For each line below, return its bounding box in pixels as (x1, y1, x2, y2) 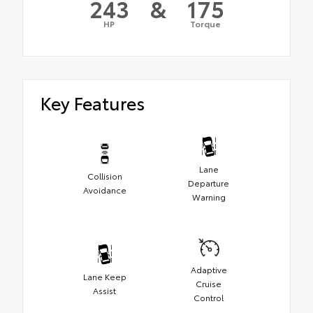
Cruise (196, 277, 221, 289)
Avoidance (82, 183, 126, 196)
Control (194, 291, 224, 303)
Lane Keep (82, 270, 126, 282)
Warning (191, 190, 226, 203)
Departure (188, 176, 229, 189)
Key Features (41, 90, 145, 115)
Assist (93, 284, 116, 296)
